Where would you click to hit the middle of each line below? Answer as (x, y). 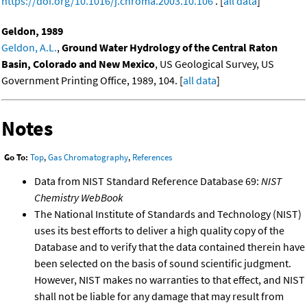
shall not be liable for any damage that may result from (159, 296)
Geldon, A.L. (29, 47)
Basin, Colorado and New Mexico (78, 63)
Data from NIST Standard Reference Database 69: (148, 181)
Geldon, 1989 (32, 30)
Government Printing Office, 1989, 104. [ (92, 80)
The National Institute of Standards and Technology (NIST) (168, 214)
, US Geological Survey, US (214, 63)
